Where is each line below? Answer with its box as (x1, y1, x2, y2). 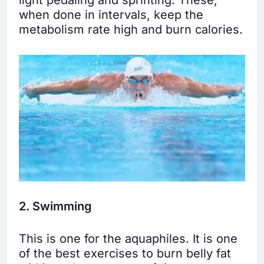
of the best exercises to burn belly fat (19, 246, 231, 261)
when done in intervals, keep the (19, 8, 203, 22)
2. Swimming (19, 199, 92, 214)
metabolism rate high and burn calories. (19, 22, 243, 37)
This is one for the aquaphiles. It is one (19, 232, 237, 246)
